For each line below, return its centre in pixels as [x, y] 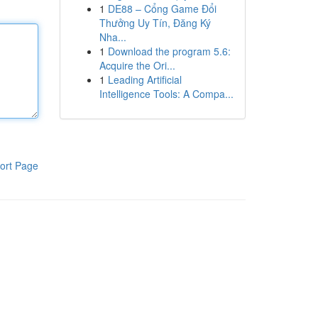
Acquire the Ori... [137, 65]
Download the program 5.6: [169, 51]
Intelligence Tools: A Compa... [166, 94]
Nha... [113, 37]
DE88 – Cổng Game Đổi [162, 9]
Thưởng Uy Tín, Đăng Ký [155, 23]
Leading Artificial [144, 79]
